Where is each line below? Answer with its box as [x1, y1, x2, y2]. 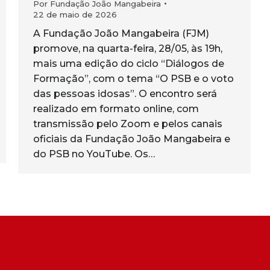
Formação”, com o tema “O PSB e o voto [33, 72, 234, 84]
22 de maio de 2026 [33, 9, 117, 19]
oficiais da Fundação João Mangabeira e [33, 133, 230, 145]
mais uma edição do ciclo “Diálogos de [33, 57, 224, 69]
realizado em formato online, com [33, 102, 199, 115]
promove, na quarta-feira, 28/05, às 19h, [33, 42, 222, 54]
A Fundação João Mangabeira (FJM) [33, 27, 209, 39]
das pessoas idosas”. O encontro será [33, 87, 217, 99]
